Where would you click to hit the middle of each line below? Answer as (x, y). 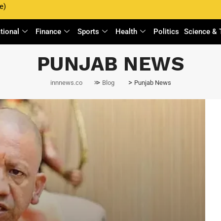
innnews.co (66, 83)
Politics (166, 31)
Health (127, 31)
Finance (49, 31)
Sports (89, 31)
